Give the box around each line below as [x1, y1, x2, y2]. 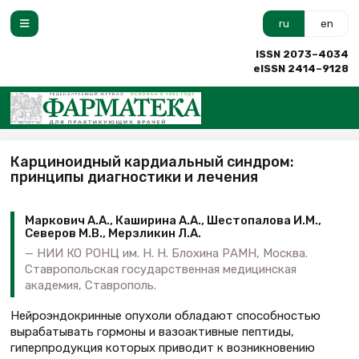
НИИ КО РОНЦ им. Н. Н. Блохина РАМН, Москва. [37, 245, 308, 260]
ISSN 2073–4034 [256, 48, 349, 60]
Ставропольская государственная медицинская [25, 261, 296, 276]
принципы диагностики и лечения [10, 167, 258, 186]
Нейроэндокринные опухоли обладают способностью [10, 308, 321, 323]
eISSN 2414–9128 [253, 63, 349, 75]
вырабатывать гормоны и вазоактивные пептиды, [10, 324, 294, 339]
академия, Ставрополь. [25, 277, 156, 292]
